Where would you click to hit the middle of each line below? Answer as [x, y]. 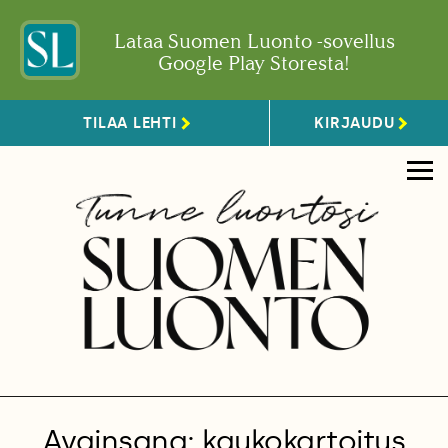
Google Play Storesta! [254, 63]
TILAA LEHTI [130, 122]
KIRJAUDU [354, 122]
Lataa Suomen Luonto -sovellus [254, 41]
